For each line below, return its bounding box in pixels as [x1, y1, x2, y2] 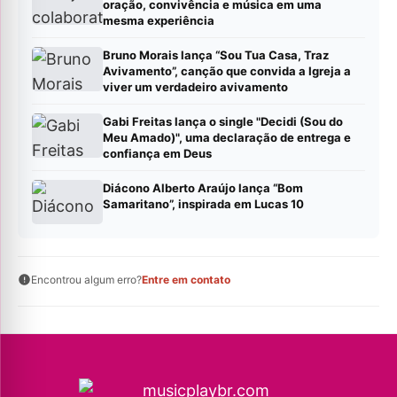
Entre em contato [142, 273, 230, 287]
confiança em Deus [103, 146, 212, 161]
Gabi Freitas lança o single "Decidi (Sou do [103, 114, 343, 129]
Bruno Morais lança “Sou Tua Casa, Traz [103, 48, 329, 63]
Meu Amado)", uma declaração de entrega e [103, 130, 351, 145]
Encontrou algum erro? [31, 273, 142, 287]
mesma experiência [103, 13, 214, 28]
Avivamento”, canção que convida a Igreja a [103, 64, 351, 79]
